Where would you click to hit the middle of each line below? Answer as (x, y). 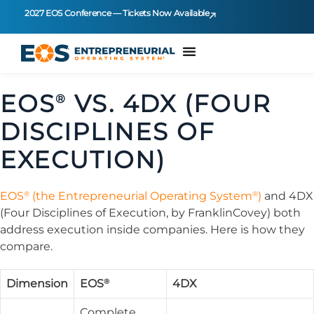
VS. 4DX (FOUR (169, 103)
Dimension (37, 284)
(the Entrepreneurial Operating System (141, 196)
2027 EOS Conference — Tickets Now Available (117, 13)
